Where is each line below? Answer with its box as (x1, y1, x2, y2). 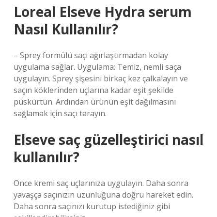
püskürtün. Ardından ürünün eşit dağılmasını (14, 96, 176, 107)
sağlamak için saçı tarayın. (14, 108, 107, 119)
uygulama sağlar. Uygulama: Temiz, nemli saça (14, 62, 181, 72)
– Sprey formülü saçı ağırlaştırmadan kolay (14, 50, 168, 61)
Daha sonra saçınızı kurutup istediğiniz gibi (14, 201, 170, 212)
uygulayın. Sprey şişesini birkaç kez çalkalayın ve (14, 73, 188, 84)
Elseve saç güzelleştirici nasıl (14, 130, 203, 149)
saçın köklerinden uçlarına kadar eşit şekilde (14, 85, 173, 95)
